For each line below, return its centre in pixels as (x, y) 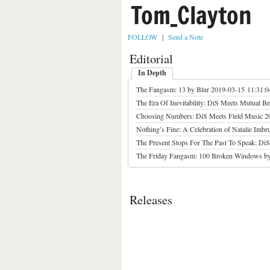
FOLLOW (143, 37)
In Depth (152, 73)
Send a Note (186, 37)
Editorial (151, 58)
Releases (151, 199)
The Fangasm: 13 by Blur (173, 89)
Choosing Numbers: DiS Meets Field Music (199, 116)
